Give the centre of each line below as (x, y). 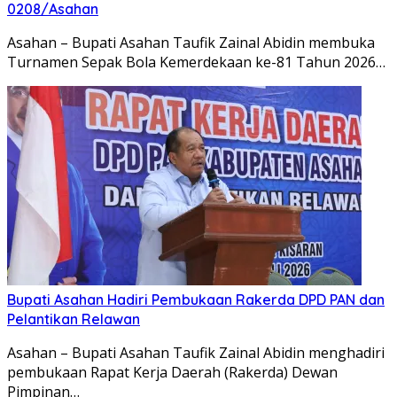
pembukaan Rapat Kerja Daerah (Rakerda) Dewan (172, 372)
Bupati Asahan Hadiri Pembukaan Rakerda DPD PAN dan (196, 299)
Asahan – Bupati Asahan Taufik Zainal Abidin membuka (191, 42)
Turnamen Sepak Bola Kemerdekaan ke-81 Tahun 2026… (196, 62)
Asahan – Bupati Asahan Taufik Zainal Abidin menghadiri (196, 352)
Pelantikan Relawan (74, 319)
